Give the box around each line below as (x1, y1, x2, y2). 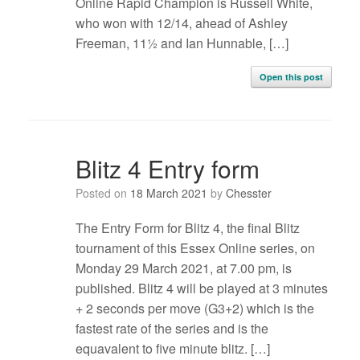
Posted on (82, 185, 130, 202)
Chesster (225, 185, 272, 202)
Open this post (260, 71, 323, 84)
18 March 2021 (129, 185, 207, 202)
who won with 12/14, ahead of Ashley (75, 14, 288, 33)
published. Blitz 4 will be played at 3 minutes (75, 279, 328, 298)
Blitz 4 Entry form (75, 151, 260, 186)
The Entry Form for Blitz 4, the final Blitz (75, 219, 300, 238)
